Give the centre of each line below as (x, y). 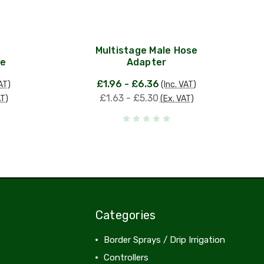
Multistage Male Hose (146, 50)
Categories (126, 215)
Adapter (146, 62)
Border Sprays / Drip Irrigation (164, 240)
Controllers (126, 257)
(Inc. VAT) (179, 84)
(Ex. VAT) (177, 98)
